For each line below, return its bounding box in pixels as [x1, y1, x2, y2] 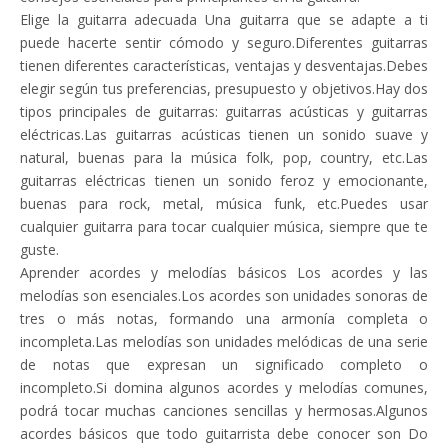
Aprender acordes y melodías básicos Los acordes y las [20, 263, 428, 282]
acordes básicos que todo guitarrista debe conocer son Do [20, 424, 428, 443]
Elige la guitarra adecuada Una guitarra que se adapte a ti [20, 10, 428, 29]
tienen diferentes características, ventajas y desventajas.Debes [20, 56, 428, 75]
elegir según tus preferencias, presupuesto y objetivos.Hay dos [20, 79, 428, 98]
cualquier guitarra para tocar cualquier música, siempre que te [20, 217, 428, 236]
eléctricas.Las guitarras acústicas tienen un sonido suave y [20, 125, 428, 144]
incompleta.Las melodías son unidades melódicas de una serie [20, 332, 428, 351]
